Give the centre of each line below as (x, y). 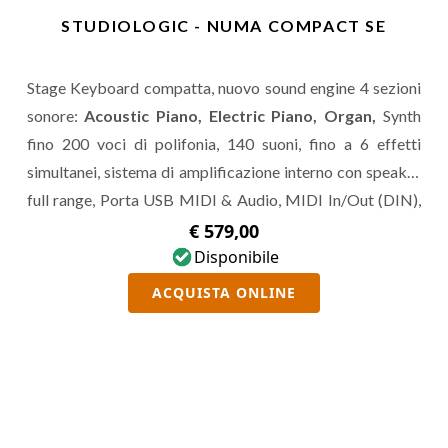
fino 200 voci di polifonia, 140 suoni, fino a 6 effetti (224, 143)
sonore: (55, 115)
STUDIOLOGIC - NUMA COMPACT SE (224, 25)
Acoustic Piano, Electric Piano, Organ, (233, 115)
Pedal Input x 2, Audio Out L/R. (131, 227)
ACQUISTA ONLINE (224, 292)
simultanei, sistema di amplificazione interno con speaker (224, 171)
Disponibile (236, 257)
